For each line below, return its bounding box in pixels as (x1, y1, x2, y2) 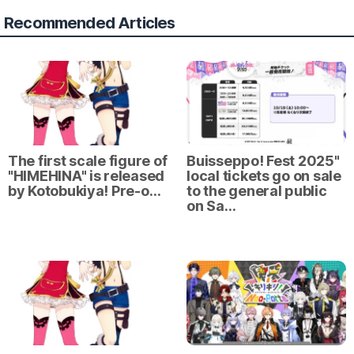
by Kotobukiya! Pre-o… (8, 183, 161, 200)
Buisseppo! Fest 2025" (186, 153, 340, 170)
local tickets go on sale (186, 168, 341, 185)
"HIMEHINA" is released (8, 168, 165, 185)
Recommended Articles (4, 13, 175, 33)
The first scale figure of (8, 153, 168, 170)
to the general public (186, 183, 327, 200)
